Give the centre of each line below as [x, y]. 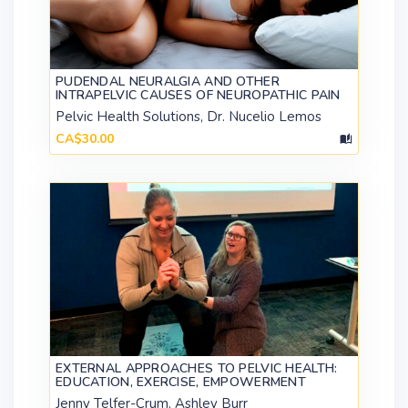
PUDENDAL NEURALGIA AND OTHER [168, 82]
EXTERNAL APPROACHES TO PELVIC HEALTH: [197, 369]
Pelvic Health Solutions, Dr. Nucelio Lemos [189, 117]
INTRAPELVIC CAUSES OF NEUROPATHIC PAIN [198, 96]
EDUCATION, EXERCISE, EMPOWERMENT [181, 382]
